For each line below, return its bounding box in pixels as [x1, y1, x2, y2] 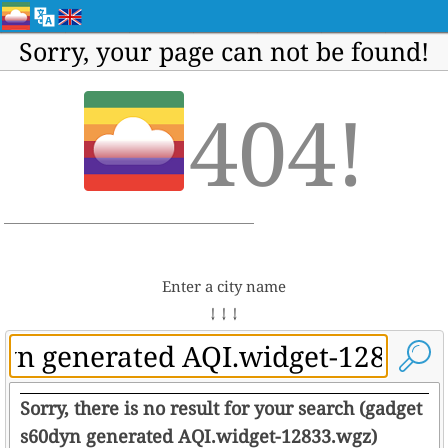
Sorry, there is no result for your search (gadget [19, 396, 422, 420]
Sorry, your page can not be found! [19, 34, 429, 68]
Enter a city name [162, 276, 286, 296]
